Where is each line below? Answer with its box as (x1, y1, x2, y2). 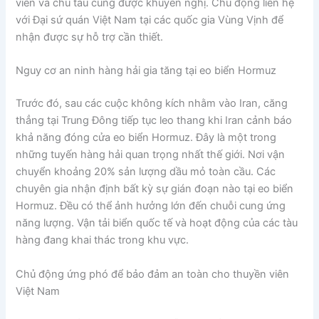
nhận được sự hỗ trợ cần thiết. (16, 31, 164, 44)
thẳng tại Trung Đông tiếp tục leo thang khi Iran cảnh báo (16, 114, 293, 127)
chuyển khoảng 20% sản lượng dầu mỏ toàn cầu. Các (16, 165, 276, 179)
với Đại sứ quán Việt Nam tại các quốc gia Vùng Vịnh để (16, 14, 284, 27)
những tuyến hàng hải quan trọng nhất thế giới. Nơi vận (16, 148, 286, 162)
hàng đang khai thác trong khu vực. (16, 234, 189, 247)
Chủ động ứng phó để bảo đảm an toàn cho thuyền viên (16, 267, 290, 281)
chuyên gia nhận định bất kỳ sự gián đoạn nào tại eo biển (16, 182, 294, 196)
